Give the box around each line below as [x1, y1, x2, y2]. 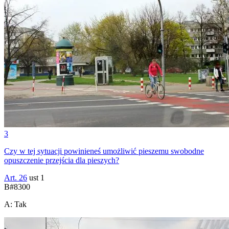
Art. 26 [4, 173, 27, 182]
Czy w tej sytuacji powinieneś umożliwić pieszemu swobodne [4, 146, 204, 155]
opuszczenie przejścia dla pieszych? [4, 155, 119, 165]
